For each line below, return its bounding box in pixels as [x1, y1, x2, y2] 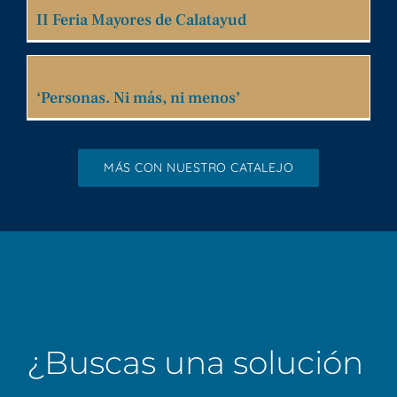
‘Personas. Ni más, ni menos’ [36, 87, 240, 108]
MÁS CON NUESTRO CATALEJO [104, 159, 293, 175]
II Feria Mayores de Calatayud [36, 9, 246, 30]
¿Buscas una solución [27, 342, 363, 382]
